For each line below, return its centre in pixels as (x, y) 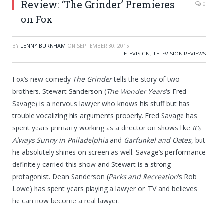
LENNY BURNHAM (43, 46)
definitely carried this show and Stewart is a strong (91, 164)
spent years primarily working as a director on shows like (101, 128)
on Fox (37, 19)
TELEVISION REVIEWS (179, 54)
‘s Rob (187, 177)
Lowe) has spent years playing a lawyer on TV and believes (105, 189)
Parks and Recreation (143, 177)
